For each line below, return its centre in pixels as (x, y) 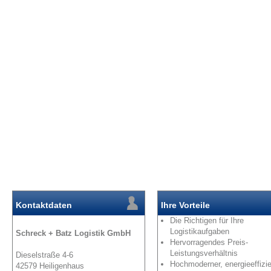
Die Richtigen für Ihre (207, 221)
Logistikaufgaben (200, 232)
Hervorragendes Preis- (209, 243)
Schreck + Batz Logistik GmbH (73, 233)
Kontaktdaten (44, 205)
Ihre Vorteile (185, 205)
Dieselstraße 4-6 (44, 255)
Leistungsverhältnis (204, 253)
